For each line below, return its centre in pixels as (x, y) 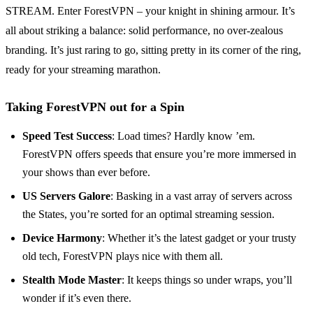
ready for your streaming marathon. (83, 70)
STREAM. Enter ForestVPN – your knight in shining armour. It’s (150, 11)
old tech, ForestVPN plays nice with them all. (123, 256)
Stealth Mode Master (72, 280)
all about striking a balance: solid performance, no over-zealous (144, 31)
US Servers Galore (66, 196)
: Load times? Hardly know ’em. (183, 136)
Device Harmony (62, 238)
